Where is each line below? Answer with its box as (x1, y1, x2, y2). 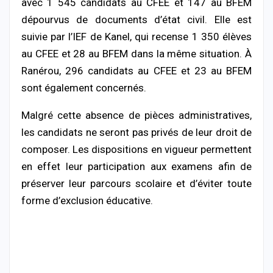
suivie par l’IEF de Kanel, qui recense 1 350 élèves (21, 30, 252, 43)
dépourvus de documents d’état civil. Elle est (21, 13, 252, 26)
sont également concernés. (21, 81, 146, 94)
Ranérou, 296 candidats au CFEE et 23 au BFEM (21, 64, 252, 77)
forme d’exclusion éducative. (21, 194, 153, 207)
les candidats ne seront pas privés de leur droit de (21, 126, 252, 138)
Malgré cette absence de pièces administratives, (21, 108, 252, 121)
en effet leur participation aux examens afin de (21, 160, 252, 172)
